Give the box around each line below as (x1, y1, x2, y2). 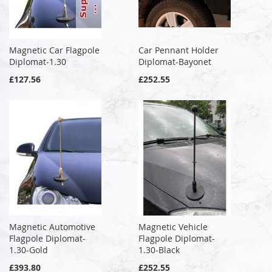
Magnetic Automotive (9, 220, 95, 233)
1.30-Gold (9, 243, 48, 256)
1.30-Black (138, 243, 180, 256)
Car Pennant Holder (138, 44, 219, 56)
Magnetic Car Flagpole (9, 44, 100, 56)
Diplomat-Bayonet (138, 55, 212, 67)
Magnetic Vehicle (138, 220, 208, 233)
